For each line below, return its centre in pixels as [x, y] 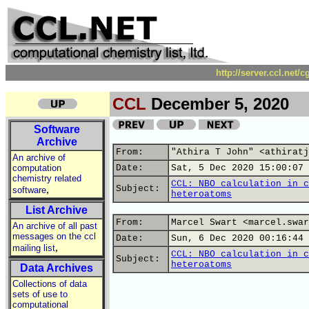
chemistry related [47, 178]
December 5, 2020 [218, 104]
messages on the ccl [54, 236]
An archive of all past [55, 226]
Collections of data [50, 284]
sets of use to [40, 294]
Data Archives [57, 268]
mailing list [34, 248]
